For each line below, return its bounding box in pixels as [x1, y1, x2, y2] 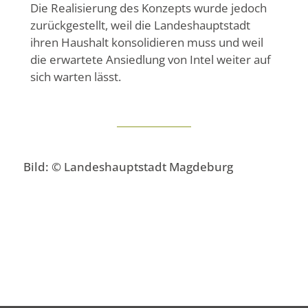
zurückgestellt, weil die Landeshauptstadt [30, 16, 250, 33]
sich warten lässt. [30, 68, 121, 85]
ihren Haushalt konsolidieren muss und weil [30, 34, 263, 50]
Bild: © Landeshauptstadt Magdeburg [23, 159, 233, 175]
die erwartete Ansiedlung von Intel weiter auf [30, 51, 271, 67]
